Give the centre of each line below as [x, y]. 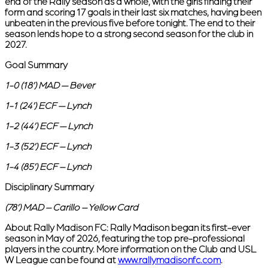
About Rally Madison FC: [57, 228]
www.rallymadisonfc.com [169, 260]
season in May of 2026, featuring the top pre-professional [125, 238]
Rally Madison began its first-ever [179, 228]
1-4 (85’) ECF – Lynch [49, 167]
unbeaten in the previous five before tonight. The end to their [130, 23]
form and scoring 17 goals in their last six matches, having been [133, 12]
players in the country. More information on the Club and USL [131, 249]
